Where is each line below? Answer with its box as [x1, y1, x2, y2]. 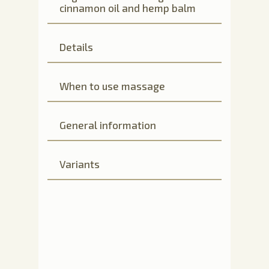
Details [59, 41, 93, 53]
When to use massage [59, 80, 165, 92]
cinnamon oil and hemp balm [59, 2, 196, 14]
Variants [59, 158, 100, 171]
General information [59, 119, 156, 131]
